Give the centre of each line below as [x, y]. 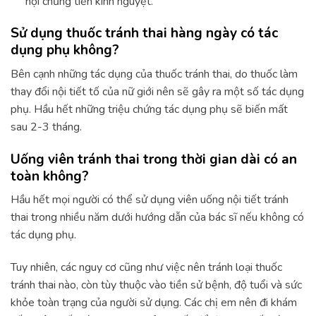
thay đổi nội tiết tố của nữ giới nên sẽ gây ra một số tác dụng [157, 91]
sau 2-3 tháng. [46, 127]
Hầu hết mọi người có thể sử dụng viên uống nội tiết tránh [150, 200]
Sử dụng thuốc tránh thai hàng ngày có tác [144, 34]
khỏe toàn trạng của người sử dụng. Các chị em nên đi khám [154, 303]
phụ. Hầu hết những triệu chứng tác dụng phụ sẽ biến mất [149, 109]
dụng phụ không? [65, 50]
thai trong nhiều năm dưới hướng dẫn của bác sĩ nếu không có [157, 218]
